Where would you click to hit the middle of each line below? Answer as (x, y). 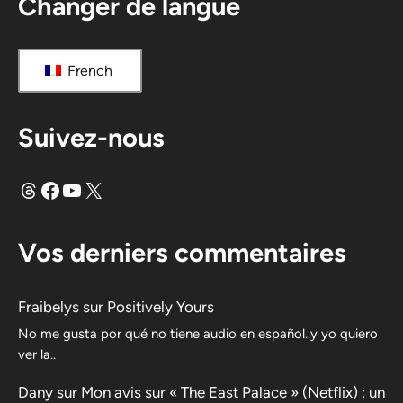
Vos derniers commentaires (182, 252)
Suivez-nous (91, 137)
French (88, 71)
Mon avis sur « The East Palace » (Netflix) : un (233, 392)
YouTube (102, 188)
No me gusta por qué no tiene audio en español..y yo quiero (198, 333)
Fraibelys (49, 306)
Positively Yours (161, 306)
